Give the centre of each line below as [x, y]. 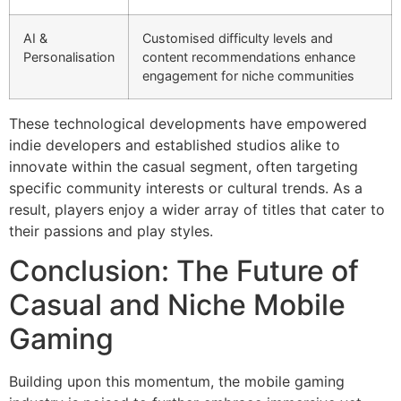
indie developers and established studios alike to [175, 145]
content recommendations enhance [249, 56]
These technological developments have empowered [188, 123]
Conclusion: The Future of [184, 271]
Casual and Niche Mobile [177, 305]
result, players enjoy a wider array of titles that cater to [197, 209]
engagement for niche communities [248, 75]
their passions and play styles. [111, 230]
